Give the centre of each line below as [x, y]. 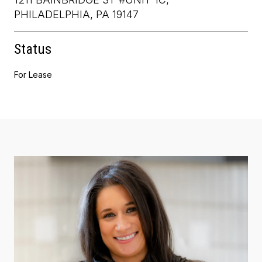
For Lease [33, 74]
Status [33, 49]
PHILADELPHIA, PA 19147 [76, 14]
